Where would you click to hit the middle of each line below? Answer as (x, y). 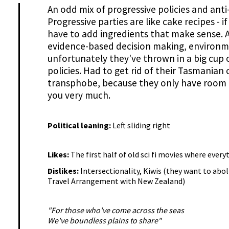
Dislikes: (64, 171)
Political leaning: (80, 125)
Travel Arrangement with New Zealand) (116, 181)
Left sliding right (141, 125)
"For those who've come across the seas (116, 210)
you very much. (79, 95)
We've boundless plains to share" (104, 221)
